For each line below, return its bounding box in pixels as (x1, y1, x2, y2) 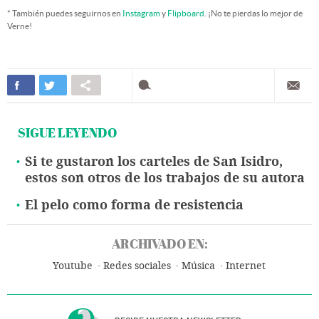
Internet (226, 260, 266, 273)
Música (182, 260, 215, 273)
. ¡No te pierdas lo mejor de (204, 9, 303, 19)
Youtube (53, 260, 93, 273)
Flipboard (167, 9, 204, 19)
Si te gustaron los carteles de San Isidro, (25, 154, 283, 170)
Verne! (7, 21, 32, 31)
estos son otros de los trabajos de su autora (25, 170, 305, 187)
